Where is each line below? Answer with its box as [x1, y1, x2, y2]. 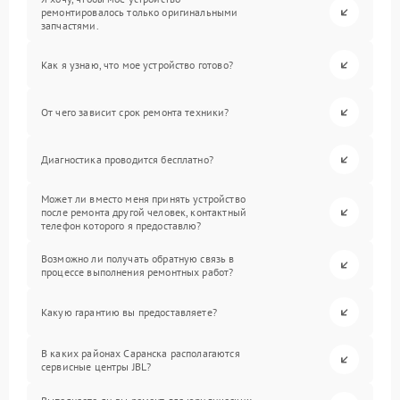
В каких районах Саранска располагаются [41, 346, 240, 360]
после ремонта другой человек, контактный [41, 205, 246, 219]
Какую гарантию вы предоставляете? [41, 305, 217, 319]
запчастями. [41, 19, 99, 32]
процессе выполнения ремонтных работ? [41, 264, 234, 279]
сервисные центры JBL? [41, 359, 152, 373]
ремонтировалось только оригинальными [41, 5, 238, 19]
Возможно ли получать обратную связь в [41, 251, 235, 265]
